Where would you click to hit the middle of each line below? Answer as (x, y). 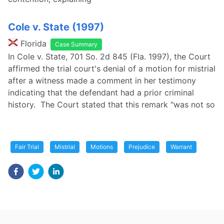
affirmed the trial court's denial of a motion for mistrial (112, 68)
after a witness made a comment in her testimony (102, 80)
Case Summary (76, 44)
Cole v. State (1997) (56, 27)
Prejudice (142, 147)
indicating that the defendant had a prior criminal (101, 92)
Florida (33, 43)
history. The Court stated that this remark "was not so (111, 104)
